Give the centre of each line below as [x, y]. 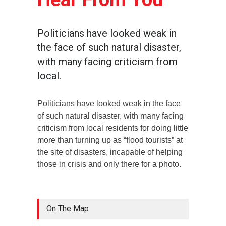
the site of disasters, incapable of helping [110, 152]
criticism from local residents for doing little [113, 128]
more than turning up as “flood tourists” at [110, 140]
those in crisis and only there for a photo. [109, 164]
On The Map [68, 208]
